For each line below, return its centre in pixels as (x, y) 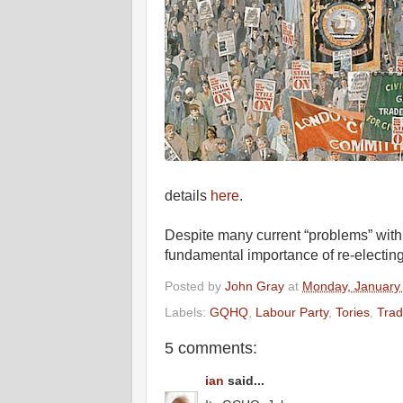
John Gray (255, 286)
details (188, 195)
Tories (353, 313)
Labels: (187, 313)
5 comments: (211, 349)
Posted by (195, 286)
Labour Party (292, 313)
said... (244, 380)
